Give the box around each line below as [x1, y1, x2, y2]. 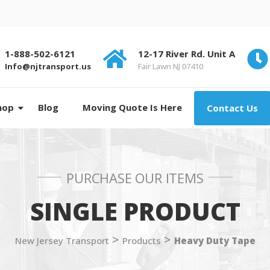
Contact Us [206, 102, 258, 114]
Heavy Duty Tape [174, 234, 256, 246]
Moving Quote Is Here [82, 101, 182, 113]
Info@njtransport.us [5, 61, 91, 72]
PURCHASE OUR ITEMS [66, 169, 204, 187]
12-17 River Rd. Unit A [138, 48, 235, 60]
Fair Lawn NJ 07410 [138, 61, 203, 72]
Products [122, 234, 161, 246]
